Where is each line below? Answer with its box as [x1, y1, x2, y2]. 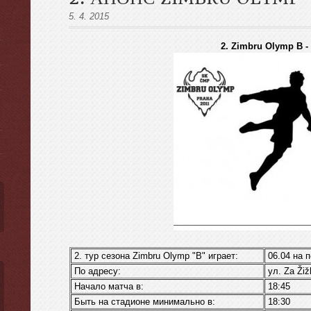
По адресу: [72, 266, 121, 276]
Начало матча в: [72, 281, 144, 292]
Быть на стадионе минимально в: [72, 296, 215, 307]
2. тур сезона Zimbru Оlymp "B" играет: [72, 251, 238, 261]
